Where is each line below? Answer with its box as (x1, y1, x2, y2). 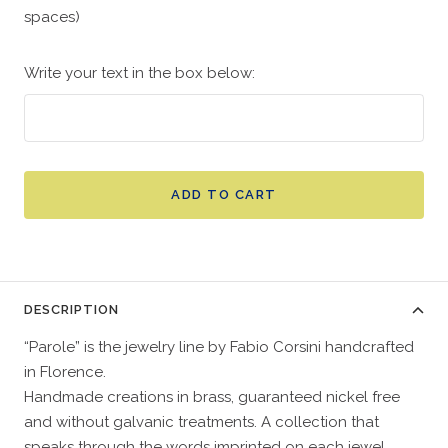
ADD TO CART (171, 187, 277, 203)
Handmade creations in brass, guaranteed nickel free (24, 388, 400, 407)
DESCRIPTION (24, 302, 119, 318)
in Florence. (24, 363, 106, 382)
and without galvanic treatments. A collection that (24, 413, 379, 432)
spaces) (24, 8, 80, 27)
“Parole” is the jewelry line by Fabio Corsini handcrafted (24, 338, 414, 357)
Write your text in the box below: (24, 64, 255, 83)
